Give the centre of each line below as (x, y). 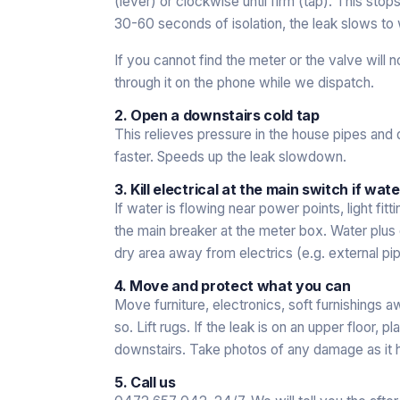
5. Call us (145, 382)
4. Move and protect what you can (233, 285)
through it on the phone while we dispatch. (244, 82)
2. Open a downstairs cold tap (217, 115)
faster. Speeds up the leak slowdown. (230, 156)
